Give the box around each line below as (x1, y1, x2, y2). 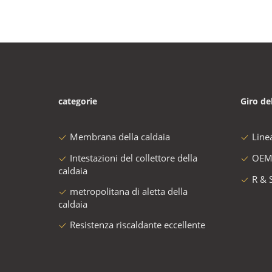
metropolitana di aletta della (70, 185, 188, 197)
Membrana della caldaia (70, 131, 170, 143)
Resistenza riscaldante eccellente (70, 219, 205, 231)
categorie (58, 95, 97, 107)
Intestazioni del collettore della (70, 152, 197, 164)
